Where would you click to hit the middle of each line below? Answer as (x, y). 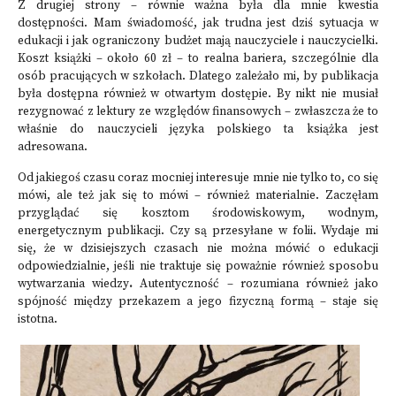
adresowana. (53, 147)
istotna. (38, 320)
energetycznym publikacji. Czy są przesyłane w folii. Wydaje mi (198, 231)
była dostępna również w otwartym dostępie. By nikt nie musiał (198, 94)
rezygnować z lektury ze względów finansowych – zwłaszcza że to (198, 112)
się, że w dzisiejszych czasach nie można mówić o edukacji (198, 249)
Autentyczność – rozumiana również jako (256, 284)
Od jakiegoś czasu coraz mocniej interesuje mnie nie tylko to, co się (198, 178)
